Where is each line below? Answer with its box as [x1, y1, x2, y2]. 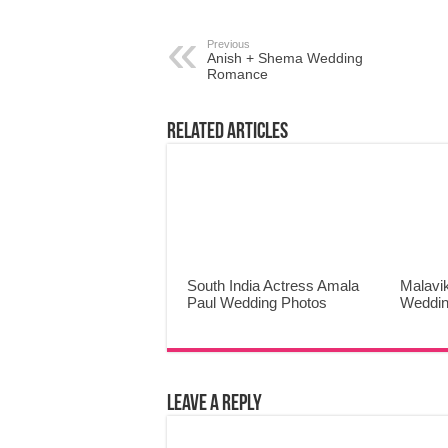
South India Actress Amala [187, 277, 359, 295]
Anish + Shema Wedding [207, 50, 363, 67]
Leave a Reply [167, 393, 262, 417]
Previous [207, 38, 250, 51]
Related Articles [167, 121, 288, 145]
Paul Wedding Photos [187, 294, 327, 312]
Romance [207, 66, 268, 83]
